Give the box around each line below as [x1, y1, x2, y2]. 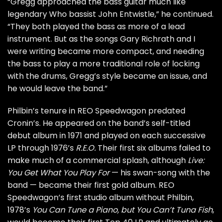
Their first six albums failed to [96, 142, 211, 154]
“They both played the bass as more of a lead [7, 20, 185, 32]
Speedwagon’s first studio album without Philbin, [7, 192, 194, 204]
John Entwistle [98, 8, 155, 20]
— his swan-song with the [110, 167, 210, 179]
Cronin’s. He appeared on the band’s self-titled [7, 117, 190, 129]
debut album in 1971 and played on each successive [7, 130, 206, 142]
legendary [7, 8, 49, 20]
